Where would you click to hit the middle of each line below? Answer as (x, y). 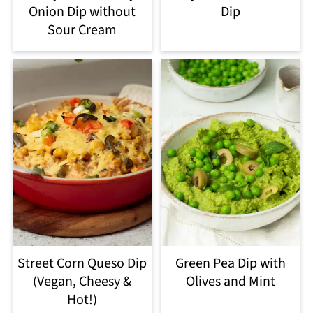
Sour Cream (82, 30)
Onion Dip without (82, 12)
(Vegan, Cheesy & (82, 281)
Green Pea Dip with (231, 263)
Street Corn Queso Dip (82, 263)
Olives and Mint (231, 281)
